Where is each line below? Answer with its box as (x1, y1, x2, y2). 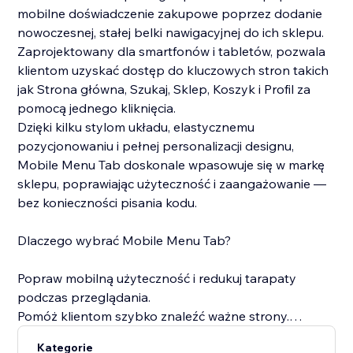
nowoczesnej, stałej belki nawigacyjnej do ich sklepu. (17, 24, 325, 41)
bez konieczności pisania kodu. (17, 195, 198, 211)
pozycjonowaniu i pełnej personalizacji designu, (17, 138, 295, 154)
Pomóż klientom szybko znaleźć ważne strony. (17, 308, 290, 325)
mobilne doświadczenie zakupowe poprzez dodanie (17, 6, 323, 22)
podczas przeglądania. (17, 289, 151, 306)
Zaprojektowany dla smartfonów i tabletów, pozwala (17, 43, 326, 60)
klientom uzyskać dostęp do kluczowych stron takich (17, 62, 329, 79)
